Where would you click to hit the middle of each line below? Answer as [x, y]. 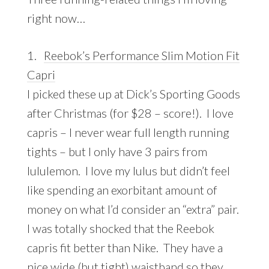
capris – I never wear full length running [128, 132]
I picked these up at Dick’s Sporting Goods [133, 93]
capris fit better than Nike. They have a [125, 247]
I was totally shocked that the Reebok [120, 228]
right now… [56, 18]
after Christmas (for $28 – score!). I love [130, 113]
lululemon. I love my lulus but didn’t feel [128, 170]
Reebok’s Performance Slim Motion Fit [141, 55]
